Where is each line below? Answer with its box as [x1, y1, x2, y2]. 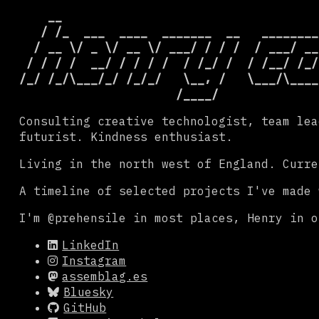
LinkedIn [62, 237, 120, 252]
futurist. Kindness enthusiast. [19, 129, 233, 144]
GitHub [63, 300, 107, 315]
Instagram [62, 253, 127, 268]
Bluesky [63, 284, 114, 299]
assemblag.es [62, 268, 148, 283]
